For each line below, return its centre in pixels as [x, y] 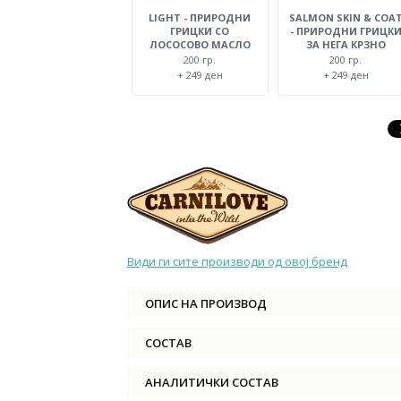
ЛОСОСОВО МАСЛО [200, 45]
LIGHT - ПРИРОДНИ [200, 18]
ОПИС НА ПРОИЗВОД [205, 304]
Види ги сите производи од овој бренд [237, 262]
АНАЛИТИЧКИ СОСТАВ [211, 383]
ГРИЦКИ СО [200, 31]
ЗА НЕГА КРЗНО [346, 45]
